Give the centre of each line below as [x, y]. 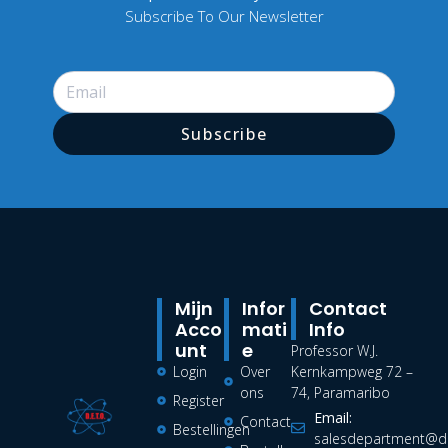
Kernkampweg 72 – [352, 371]
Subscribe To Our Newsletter [224, 16]
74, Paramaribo [341, 392]
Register [199, 400]
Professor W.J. [335, 350]
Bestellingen [212, 429]
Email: [332, 417]
